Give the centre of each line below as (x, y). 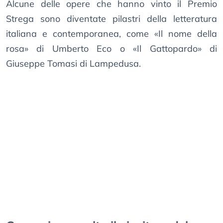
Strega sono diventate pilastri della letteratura (111, 19)
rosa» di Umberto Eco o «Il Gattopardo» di (111, 49)
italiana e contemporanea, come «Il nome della (111, 34)
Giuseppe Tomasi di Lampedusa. (73, 64)
